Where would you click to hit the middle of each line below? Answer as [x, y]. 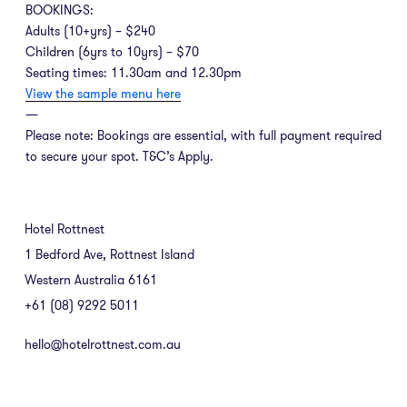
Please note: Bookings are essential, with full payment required [203, 135]
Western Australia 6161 [91, 279]
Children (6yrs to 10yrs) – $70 [112, 51]
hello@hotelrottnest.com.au [103, 344]
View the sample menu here [103, 93]
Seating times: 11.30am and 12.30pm [134, 72]
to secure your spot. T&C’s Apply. [119, 156]
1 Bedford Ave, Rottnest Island [109, 254]
